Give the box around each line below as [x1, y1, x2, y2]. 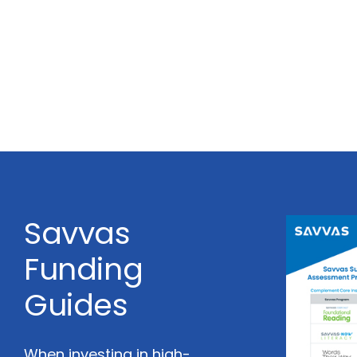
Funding [24, 248, 143, 290]
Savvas [24, 212, 131, 254]
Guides [24, 284, 128, 326]
